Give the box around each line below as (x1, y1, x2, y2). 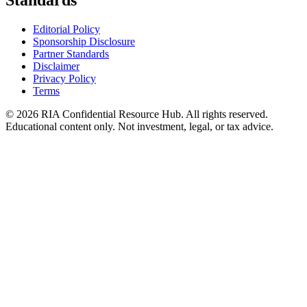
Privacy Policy (33, 73, 96, 85)
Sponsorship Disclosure (33, 36, 135, 48)
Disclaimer (33, 60, 79, 73)
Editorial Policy (33, 23, 100, 36)
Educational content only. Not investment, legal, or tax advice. (5, 121, 273, 133)
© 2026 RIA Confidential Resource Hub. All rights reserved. (5, 108, 268, 121)
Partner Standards (33, 48, 109, 60)
